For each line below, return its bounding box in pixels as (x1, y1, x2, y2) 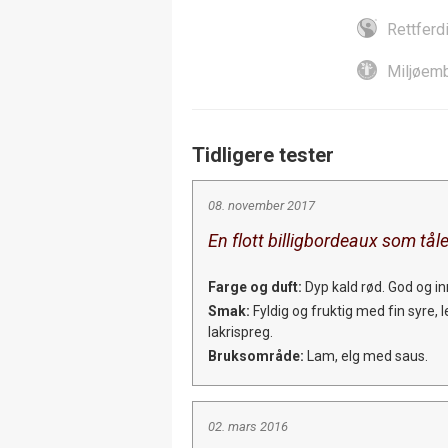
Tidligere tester (192, 142, 334, 167)
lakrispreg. (208, 323, 273, 340)
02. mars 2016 (208, 418, 288, 434)
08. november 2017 (208, 197, 315, 213)
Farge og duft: (208, 278, 302, 295)
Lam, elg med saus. (304, 347, 428, 364)
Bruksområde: (208, 347, 304, 364)
